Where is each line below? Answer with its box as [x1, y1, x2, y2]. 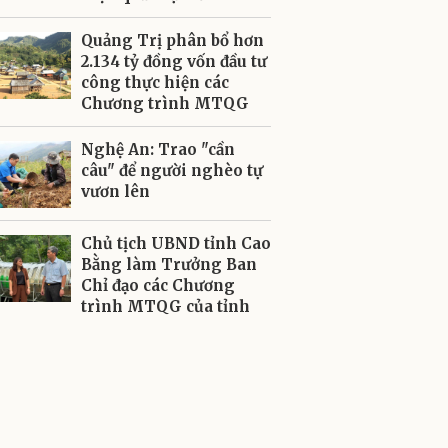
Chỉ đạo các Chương [81, 276, 235, 295]
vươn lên [81, 182, 150, 201]
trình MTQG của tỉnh [81, 297, 250, 316]
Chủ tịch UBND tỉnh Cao [81, 234, 271, 253]
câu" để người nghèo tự [81, 161, 263, 180]
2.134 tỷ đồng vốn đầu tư [81, 52, 267, 71]
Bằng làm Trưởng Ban [81, 255, 257, 274]
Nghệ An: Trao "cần [81, 140, 235, 159]
